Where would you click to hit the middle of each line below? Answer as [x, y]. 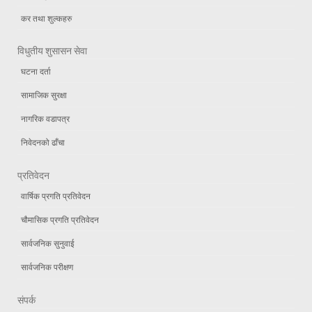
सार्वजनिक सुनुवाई [48, 243]
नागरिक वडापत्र [45, 119]
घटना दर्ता [36, 71]
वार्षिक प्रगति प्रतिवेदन [56, 195]
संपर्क [26, 300]
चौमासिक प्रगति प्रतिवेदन [60, 219]
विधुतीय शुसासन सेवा [52, 51]
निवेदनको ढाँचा [43, 142]
